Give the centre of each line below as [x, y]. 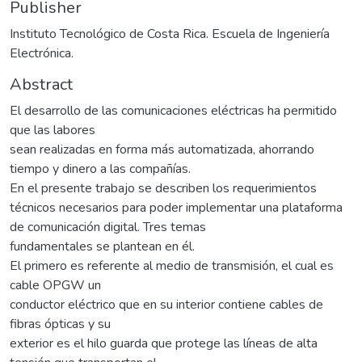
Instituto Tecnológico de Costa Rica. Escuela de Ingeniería [170, 34]
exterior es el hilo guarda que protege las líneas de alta [164, 343]
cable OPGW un [55, 285]
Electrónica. [42, 53]
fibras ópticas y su [60, 324]
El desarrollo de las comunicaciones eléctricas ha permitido [173, 110]
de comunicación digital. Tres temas [108, 227]
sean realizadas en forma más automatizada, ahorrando [162, 149]
